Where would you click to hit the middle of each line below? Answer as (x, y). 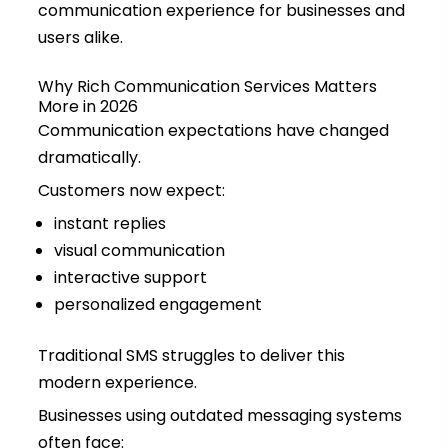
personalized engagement (157, 305)
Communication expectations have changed (213, 131)
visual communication (139, 251)
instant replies (109, 224)
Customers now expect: (131, 191)
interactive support (130, 278)
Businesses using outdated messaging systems (219, 416)
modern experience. (117, 383)
